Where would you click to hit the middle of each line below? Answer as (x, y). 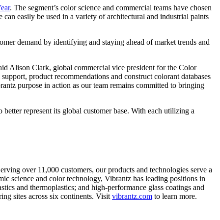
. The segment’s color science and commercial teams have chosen (111, 8)
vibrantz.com (132, 196)
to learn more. (175, 196)
